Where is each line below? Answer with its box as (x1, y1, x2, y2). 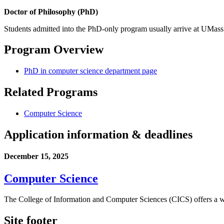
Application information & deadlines (4, 128, 192, 141)
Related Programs (4, 85, 97, 99)
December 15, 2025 (4, 152, 68, 161)
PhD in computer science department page (24, 66, 157, 75)
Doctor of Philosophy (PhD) (4, 7, 98, 16)
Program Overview (4, 43, 103, 56)
